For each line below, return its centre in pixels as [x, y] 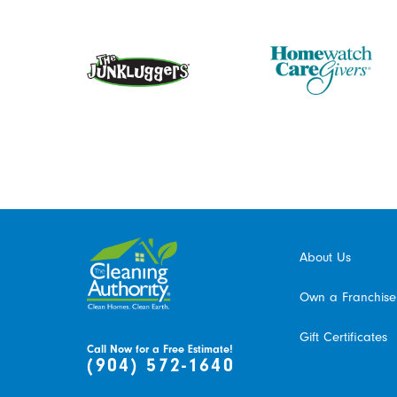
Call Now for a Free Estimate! [160, 350]
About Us [325, 257]
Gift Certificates [343, 337]
